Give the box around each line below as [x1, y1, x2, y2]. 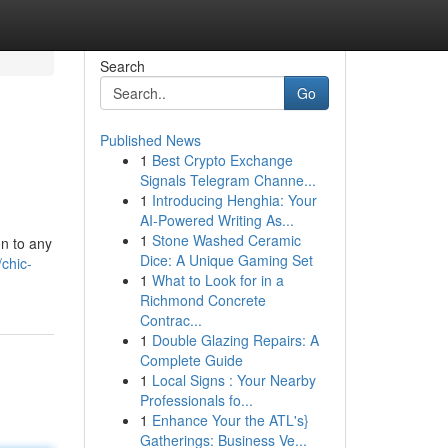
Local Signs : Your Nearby [151, 370, 316, 390]
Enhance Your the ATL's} [151, 410, 309, 430]
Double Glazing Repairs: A [151, 330, 319, 350]
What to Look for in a [151, 270, 284, 290]
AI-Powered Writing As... [139, 210, 294, 230]
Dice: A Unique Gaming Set [139, 250, 313, 270]
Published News [99, 130, 201, 150]
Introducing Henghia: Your [151, 190, 317, 210]
